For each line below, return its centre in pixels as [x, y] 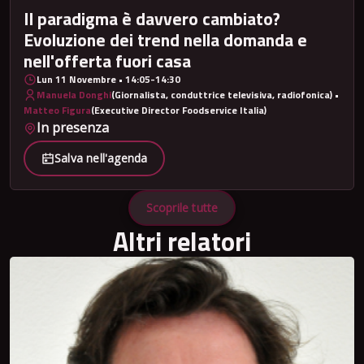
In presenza [73, 128]
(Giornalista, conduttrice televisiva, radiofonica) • [225, 95]
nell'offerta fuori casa [107, 61]
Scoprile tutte [182, 207]
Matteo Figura [57, 110]
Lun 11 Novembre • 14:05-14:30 [108, 80]
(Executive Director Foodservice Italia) [179, 110]
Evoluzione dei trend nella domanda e [165, 40]
